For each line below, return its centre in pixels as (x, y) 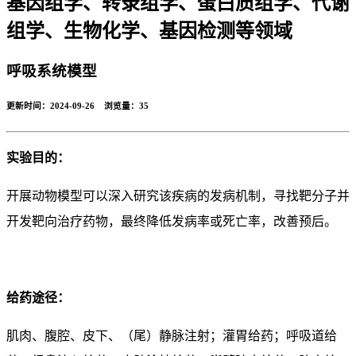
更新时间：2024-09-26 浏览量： (73, 106)
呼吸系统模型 (52, 71)
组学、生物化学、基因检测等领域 (149, 31)
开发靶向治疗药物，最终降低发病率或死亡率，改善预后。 (172, 222)
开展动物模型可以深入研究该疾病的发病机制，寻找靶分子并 (178, 196)
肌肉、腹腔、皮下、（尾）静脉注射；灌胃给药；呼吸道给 (172, 336)
